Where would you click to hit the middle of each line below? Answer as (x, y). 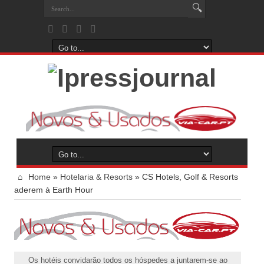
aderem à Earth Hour (54, 190)
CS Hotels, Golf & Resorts (190, 177)
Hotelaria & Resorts (96, 177)
